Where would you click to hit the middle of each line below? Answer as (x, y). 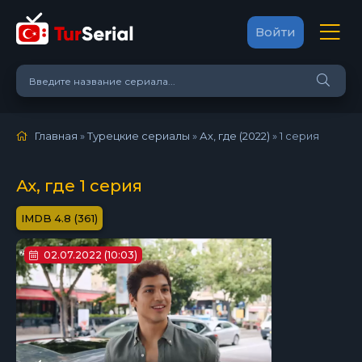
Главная (56, 136)
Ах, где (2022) (235, 136)
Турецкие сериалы (139, 136)
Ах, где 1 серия (79, 186)
